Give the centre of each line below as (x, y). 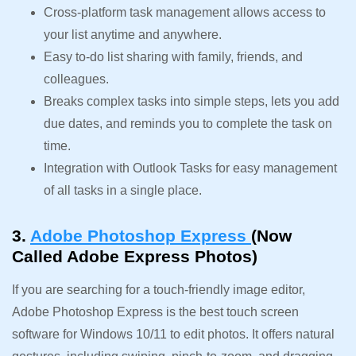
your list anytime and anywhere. (133, 34)
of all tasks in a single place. (123, 190)
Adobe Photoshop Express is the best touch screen (155, 311)
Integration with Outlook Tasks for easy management (190, 168)
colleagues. (76, 79)
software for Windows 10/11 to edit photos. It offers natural (173, 334)
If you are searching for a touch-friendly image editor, (159, 289)
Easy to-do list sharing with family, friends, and (173, 56)
